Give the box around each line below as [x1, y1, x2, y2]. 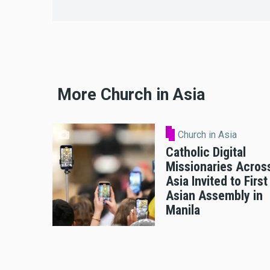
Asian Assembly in [166, 187, 263, 203]
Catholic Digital [166, 144, 246, 160]
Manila [166, 202, 200, 218]
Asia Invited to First [166, 173, 268, 189]
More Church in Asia [57, 84, 205, 104]
